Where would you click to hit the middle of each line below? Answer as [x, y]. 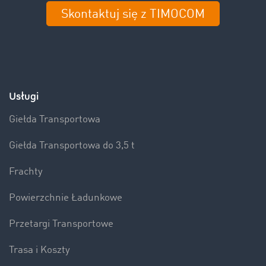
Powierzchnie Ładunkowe [66, 198]
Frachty [26, 172]
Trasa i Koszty [39, 250]
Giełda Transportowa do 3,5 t [72, 146]
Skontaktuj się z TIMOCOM [133, 15]
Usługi [24, 96]
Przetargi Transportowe [61, 224]
